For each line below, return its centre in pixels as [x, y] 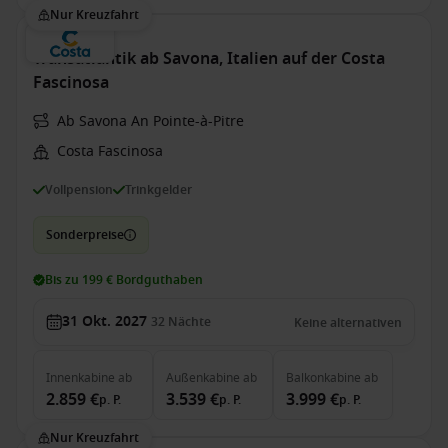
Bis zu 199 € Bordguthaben [124, 280]
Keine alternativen [348, 323]
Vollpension [79, 189]
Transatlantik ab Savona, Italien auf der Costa [209, 59]
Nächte [189, 322]
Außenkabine [203, 378]
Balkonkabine [323, 378]
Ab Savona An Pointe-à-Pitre [150, 121]
